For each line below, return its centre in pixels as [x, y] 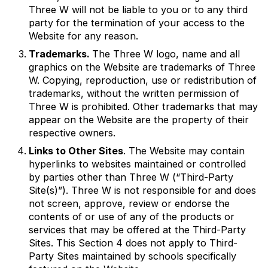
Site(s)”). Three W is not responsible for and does [142, 190]
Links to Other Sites [76, 150]
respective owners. [72, 133]
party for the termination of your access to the [137, 22]
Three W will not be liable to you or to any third [138, 9]
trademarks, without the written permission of [134, 93]
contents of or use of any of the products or [132, 216]
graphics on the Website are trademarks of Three [142, 67]
